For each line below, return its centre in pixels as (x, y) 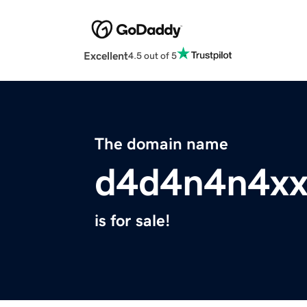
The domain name (161, 144)
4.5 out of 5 (152, 55)
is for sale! (132, 221)
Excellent (106, 56)
